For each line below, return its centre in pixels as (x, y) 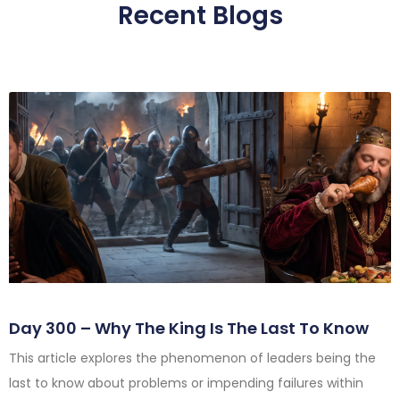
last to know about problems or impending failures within (186, 383)
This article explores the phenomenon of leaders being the (192, 358)
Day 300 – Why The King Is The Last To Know (189, 329)
